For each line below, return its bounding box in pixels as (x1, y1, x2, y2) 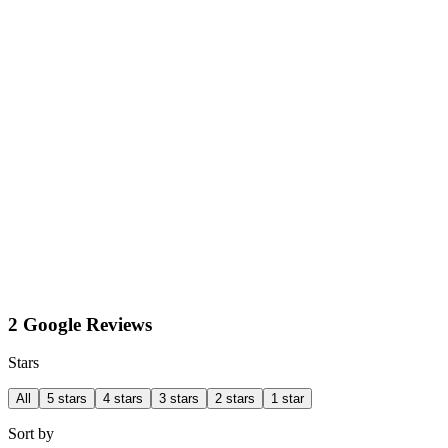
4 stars (103, 391, 143, 407)
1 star (271, 391, 304, 407)
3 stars (159, 391, 199, 407)
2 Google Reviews (8, 313, 152, 335)
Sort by (8, 425, 54, 443)
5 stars (47, 391, 87, 407)
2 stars (215, 391, 255, 407)
